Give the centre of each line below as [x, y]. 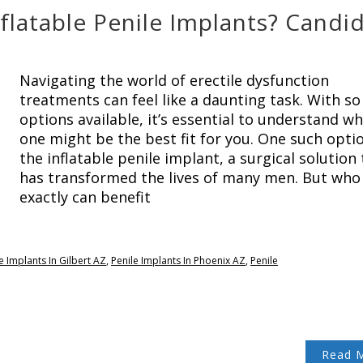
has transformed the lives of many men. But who [190, 177]
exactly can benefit [85, 197]
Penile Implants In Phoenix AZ [178, 260]
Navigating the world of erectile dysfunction [174, 80]
